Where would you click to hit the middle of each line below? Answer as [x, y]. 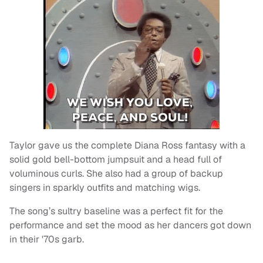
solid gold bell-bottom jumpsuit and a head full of [116, 160]
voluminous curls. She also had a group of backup [116, 174]
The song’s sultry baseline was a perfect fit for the [116, 211]
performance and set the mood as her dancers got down [130, 225]
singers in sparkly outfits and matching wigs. [105, 188]
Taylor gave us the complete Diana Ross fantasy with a [127, 146]
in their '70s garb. [47, 240]
